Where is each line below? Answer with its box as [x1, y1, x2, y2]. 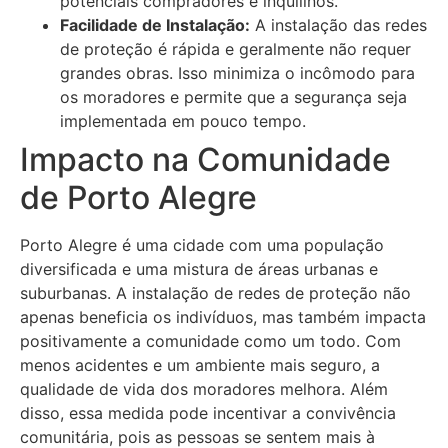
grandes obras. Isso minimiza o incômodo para [60, 62, 415, 83]
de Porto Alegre [20, 177, 257, 217]
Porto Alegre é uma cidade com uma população [20, 234, 384, 255]
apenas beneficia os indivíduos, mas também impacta [20, 306, 426, 327]
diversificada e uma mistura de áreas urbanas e [20, 258, 378, 279]
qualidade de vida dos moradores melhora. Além [20, 378, 388, 399]
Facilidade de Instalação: [60, 14, 250, 35]
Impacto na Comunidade [20, 139, 391, 179]
